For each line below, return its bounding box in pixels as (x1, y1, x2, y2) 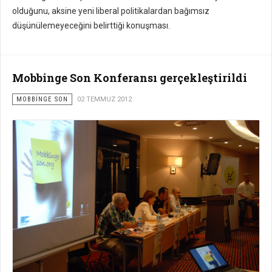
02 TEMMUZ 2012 (77, 95, 132, 104)
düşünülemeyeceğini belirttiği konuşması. (12, 21, 170, 31)
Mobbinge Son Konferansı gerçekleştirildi (12, 70, 247, 86)
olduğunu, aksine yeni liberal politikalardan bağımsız (12, 6, 209, 16)
